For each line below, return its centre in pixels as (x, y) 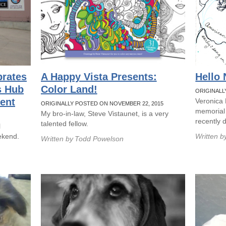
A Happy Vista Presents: (99, 77)
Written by (57, 139)
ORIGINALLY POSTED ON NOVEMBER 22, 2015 (102, 103)
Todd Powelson (99, 139)
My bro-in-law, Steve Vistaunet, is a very (104, 114)
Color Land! (69, 89)
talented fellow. (64, 124)
